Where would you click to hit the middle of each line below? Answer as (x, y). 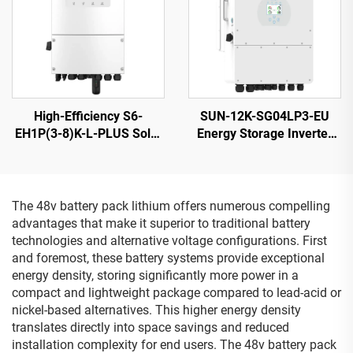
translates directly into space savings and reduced (150, 327)
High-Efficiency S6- (88, 116)
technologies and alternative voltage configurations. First (169, 240)
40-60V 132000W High (265, 150)
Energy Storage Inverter (265, 133)
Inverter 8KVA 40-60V (88, 150)
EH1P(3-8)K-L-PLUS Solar (88, 133)
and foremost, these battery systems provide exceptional (168, 258)
